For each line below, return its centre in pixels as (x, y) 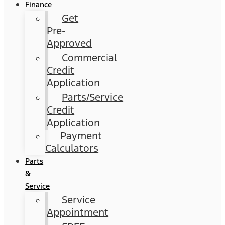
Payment (81, 136)
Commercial (90, 58)
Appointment (78, 212)
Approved (70, 43)
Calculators (72, 148)
